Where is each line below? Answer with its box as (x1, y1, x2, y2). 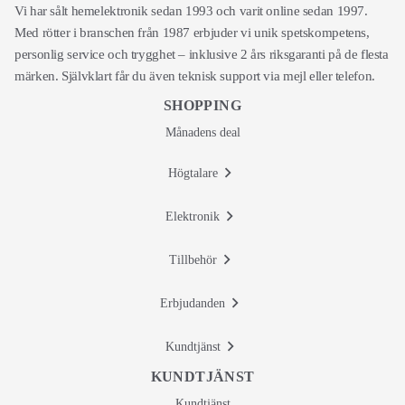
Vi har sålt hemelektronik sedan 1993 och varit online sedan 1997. (14, 4, 368, 18)
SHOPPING (163, 98, 242, 113)
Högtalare (167, 166, 218, 180)
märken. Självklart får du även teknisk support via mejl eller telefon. (14, 69, 375, 83)
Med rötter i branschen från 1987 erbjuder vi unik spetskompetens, (14, 25, 370, 40)
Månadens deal (165, 126, 240, 139)
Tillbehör (168, 253, 217, 267)
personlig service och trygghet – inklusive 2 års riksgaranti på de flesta (14, 47, 389, 61)
